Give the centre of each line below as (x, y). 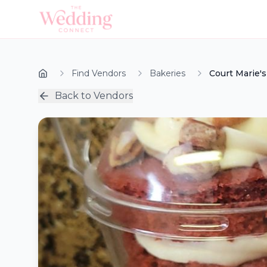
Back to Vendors (94, 96)
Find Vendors (99, 73)
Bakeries (167, 73)
